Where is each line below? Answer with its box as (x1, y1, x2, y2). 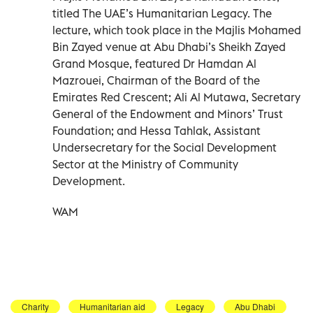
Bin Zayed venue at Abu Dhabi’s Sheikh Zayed (52, 39, 286, 54)
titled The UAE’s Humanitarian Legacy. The (52, 6, 272, 20)
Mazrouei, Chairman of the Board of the (52, 73, 260, 87)
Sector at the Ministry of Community (52, 156, 238, 171)
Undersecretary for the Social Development (52, 140, 277, 154)
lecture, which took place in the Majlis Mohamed (52, 22, 301, 37)
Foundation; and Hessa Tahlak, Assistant (52, 123, 261, 138)
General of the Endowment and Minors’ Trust (52, 106, 283, 121)
